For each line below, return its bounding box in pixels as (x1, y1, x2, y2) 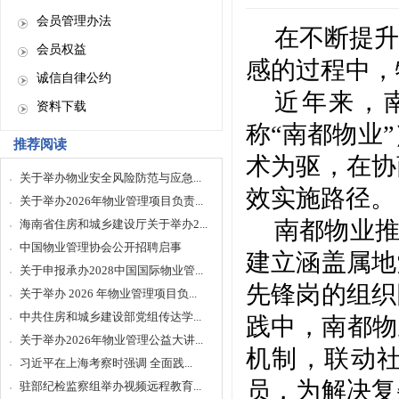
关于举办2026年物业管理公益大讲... (20, 333, 203, 346)
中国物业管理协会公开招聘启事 (20, 240, 182, 254)
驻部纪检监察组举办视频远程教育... (20, 379, 201, 393)
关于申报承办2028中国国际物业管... (20, 264, 203, 277)
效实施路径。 (246, 184, 395, 213)
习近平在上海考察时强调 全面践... (20, 356, 192, 370)
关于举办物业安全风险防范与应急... (20, 171, 201, 184)
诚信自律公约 (37, 71, 111, 85)
